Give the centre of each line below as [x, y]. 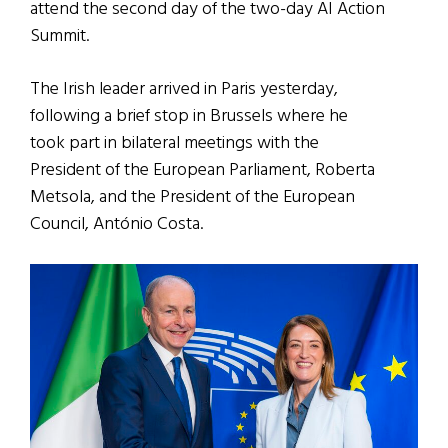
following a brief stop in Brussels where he [189, 117]
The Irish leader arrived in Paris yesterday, [184, 90]
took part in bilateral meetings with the [174, 144]
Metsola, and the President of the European [192, 198]
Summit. [59, 37]
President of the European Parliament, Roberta [202, 171]
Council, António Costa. [116, 225]
